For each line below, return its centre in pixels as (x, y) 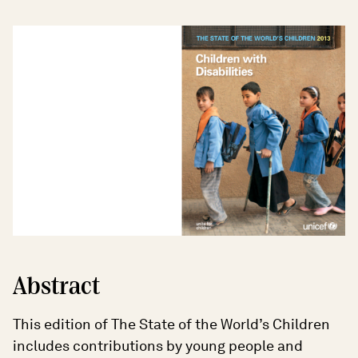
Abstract (56, 287)
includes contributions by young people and (158, 346)
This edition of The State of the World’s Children (171, 324)
